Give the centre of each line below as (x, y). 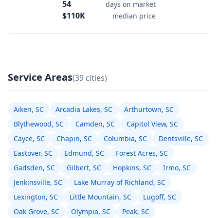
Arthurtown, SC (149, 109)
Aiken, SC (29, 109)
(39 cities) (90, 78)
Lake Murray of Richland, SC (120, 182)
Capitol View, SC (152, 124)
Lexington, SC (36, 197)
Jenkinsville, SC (38, 182)
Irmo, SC (177, 168)
